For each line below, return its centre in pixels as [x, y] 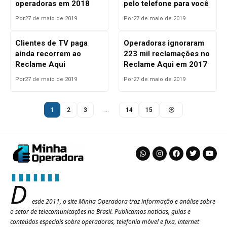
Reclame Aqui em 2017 [165, 65]
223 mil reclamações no [166, 54]
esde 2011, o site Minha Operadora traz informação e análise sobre [124, 202]
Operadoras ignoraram [164, 43]
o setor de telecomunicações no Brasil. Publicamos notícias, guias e [100, 212]
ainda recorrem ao [48, 54]
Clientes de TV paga [51, 43]
